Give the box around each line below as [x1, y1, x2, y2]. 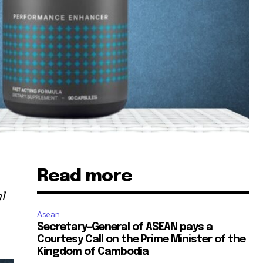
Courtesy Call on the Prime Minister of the [37, 234, 246, 245]
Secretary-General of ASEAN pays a [37, 222, 213, 233]
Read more [37, 167, 133, 186]
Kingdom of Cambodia [37, 247, 149, 258]
